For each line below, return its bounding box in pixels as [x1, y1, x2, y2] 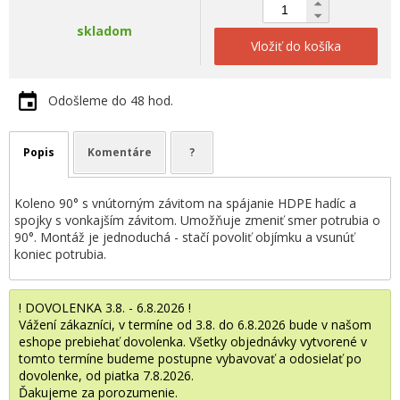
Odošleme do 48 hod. [48, 92, 173, 109]
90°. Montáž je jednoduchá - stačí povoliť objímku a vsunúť [14, 229, 354, 246]
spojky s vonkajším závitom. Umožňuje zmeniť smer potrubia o [14, 212, 380, 229]
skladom [77, 22, 132, 39]
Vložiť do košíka [251, 37, 341, 54]
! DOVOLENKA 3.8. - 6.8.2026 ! [19, 299, 191, 316]
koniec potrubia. [14, 246, 110, 262]
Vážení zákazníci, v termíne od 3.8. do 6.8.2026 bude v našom [19, 316, 371, 333]
